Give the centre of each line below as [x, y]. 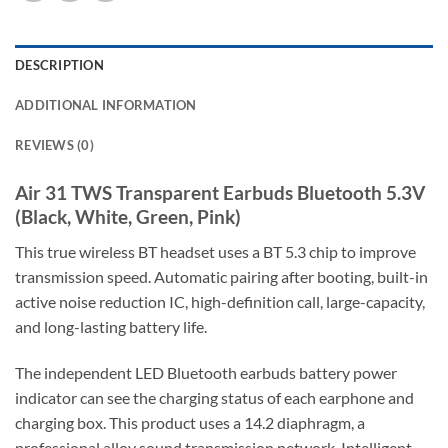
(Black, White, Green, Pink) [128, 217]
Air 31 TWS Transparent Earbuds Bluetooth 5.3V [220, 193]
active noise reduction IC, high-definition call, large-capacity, [220, 301]
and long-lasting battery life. [111, 326]
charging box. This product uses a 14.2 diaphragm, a [190, 422]
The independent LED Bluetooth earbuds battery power [206, 372]
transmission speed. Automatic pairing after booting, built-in [221, 276]
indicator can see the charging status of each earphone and [214, 397]
